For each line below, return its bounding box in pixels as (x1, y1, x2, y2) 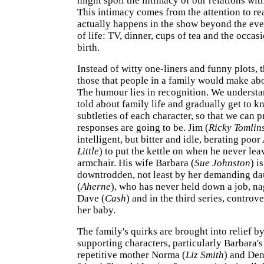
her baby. (77, 204, 115, 216)
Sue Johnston (194, 157, 250, 169)
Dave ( (77, 193, 105, 204)
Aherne (81, 181, 111, 192)
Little (77, 146, 99, 157)
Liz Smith (186, 249, 224, 260)
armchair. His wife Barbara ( (77, 157, 194, 169)
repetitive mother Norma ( (77, 249, 186, 260)
